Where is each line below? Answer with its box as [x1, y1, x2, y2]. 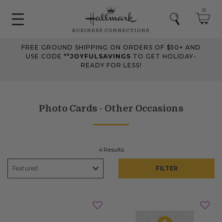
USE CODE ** [26, 52, 70, 60]
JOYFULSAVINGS [70, 52, 133, 60]
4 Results [98, 146, 124, 153]
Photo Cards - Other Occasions [39, 103, 183, 113]
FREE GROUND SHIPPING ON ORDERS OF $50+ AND [21, 43, 201, 51]
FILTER [155, 164, 178, 172]
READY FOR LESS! [80, 61, 142, 69]
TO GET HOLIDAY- [133, 52, 196, 60]
